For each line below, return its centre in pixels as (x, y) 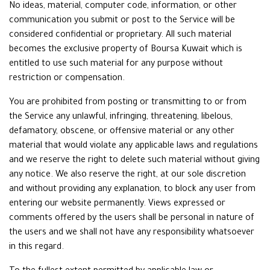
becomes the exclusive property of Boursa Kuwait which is (126, 50)
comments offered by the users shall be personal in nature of (132, 219)
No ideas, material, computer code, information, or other (123, 7)
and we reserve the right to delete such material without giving (134, 161)
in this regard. (36, 248)
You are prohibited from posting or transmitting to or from (128, 103)
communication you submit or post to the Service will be (122, 21)
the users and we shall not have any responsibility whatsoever (132, 233)
